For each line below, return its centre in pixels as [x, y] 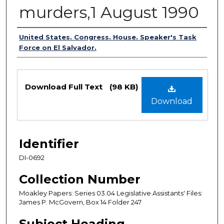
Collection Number [80, 179]
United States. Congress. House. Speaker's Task [108, 37]
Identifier [49, 143]
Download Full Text [65, 86]
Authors [41, 38]
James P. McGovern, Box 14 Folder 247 [80, 202]
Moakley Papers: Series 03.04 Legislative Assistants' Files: [111, 193]
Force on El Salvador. [58, 47]
